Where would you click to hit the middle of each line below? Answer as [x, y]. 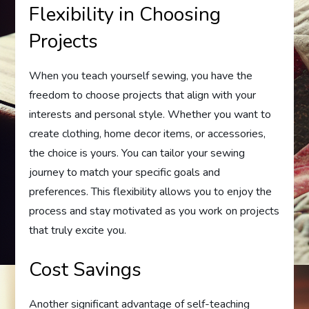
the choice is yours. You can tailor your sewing [137, 153]
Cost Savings [86, 270]
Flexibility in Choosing [125, 14]
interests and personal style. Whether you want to [150, 114]
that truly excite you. [78, 230]
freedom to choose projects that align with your [143, 95]
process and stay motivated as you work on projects [154, 211]
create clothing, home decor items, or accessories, [148, 134]
